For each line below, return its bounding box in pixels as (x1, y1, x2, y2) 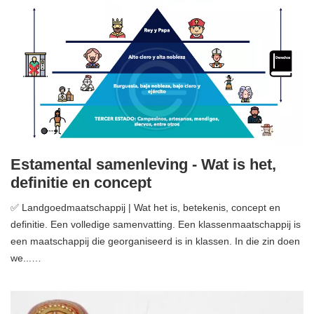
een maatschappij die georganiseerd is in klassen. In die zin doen (11, 235, 300, 247)
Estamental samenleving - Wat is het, (11, 156, 276, 174)
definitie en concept (11, 174, 151, 192)
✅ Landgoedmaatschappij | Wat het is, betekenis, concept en (11, 202, 280, 214)
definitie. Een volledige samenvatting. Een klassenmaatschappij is (11, 219, 301, 231)
